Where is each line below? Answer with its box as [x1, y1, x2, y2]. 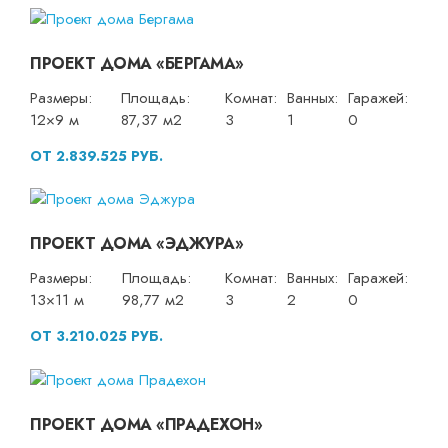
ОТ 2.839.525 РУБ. [30, 145, 163, 166]
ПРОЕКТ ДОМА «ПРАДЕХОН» [30, 413, 262, 437]
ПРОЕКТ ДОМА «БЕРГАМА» [30, 51, 244, 75]
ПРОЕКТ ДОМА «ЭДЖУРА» [30, 232, 243, 256]
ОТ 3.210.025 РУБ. [30, 326, 163, 347]
